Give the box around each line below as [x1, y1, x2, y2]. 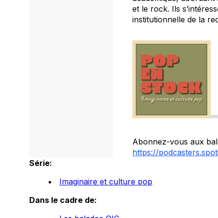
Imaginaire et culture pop [59, 176, 152, 186]
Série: [29, 158, 52, 168]
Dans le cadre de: [29, 195, 97, 205]
